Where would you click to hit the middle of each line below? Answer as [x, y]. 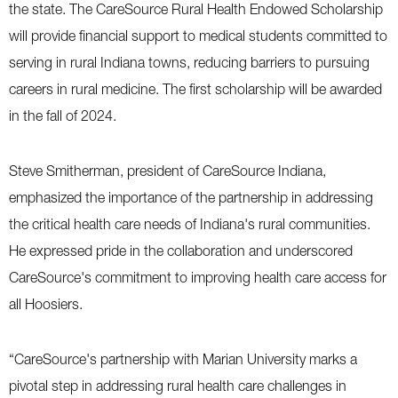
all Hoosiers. [46, 304]
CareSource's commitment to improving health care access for [198, 277]
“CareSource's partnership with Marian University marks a [183, 359]
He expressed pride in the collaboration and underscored [181, 251]
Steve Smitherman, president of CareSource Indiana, [167, 171]
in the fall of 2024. [63, 115]
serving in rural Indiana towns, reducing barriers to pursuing [189, 62]
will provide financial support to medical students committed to [198, 36]
